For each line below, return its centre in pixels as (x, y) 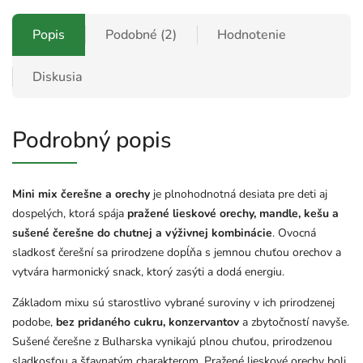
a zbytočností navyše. (294, 322)
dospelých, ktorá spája (70, 214)
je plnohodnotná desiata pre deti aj (239, 194)
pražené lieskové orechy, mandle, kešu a (233, 214)
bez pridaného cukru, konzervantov (146, 322)
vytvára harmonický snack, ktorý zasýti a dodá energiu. (148, 272)
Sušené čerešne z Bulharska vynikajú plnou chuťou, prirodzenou (172, 342)
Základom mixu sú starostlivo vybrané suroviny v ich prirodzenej (173, 303)
